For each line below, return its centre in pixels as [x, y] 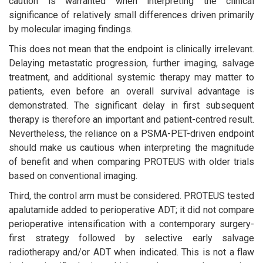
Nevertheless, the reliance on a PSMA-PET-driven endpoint [131, 133]
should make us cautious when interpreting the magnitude [131, 147]
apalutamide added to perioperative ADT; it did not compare [131, 210]
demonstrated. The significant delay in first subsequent [131, 105]
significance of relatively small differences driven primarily [131, 15]
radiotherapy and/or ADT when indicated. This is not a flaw [131, 252]
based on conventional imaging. [73, 176]
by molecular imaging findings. [71, 29]
